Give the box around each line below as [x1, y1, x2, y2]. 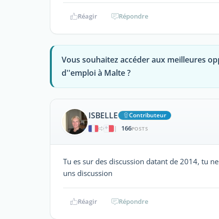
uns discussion [63, 168, 112, 178]
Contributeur [129, 111, 166, 120]
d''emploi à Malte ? [62, 67, 131, 78]
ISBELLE [88, 110, 118, 121]
